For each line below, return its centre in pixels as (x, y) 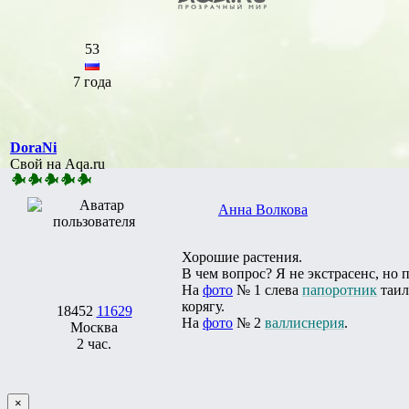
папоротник (340, 289)
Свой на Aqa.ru (58, 163)
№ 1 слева (267, 289)
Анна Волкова (263, 209)
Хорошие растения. (242, 257)
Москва (94, 327)
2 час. (94, 343)
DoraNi (33, 147)
